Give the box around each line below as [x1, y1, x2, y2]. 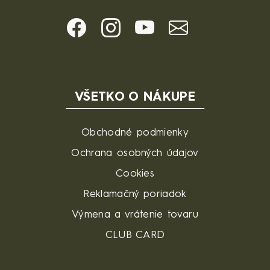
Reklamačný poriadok [83, 189, 187, 199]
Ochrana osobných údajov [71, 148, 199, 159]
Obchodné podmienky [81, 127, 189, 138]
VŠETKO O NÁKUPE [75, 90, 195, 104]
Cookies [115, 168, 155, 179]
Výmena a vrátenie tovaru [72, 209, 198, 220]
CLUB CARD [105, 230, 165, 240]
